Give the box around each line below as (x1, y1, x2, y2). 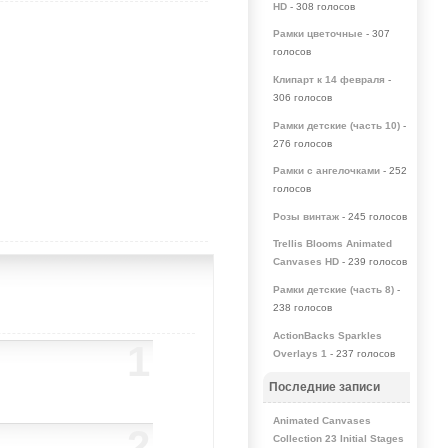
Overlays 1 (272, 347, 327, 359)
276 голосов (272, 137, 332, 149)
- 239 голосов (338, 256, 407, 268)
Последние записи (268, 380, 380, 393)
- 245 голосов (338, 210, 407, 222)
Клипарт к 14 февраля (272, 73, 385, 85)
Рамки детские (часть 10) (272, 119, 400, 131)
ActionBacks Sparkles (272, 329, 382, 341)
